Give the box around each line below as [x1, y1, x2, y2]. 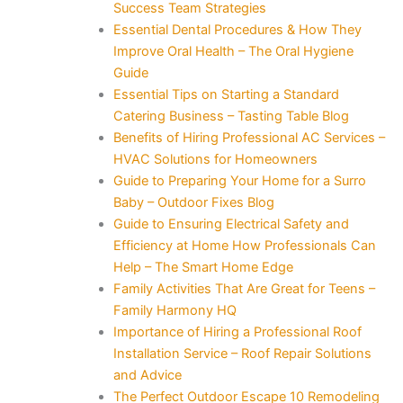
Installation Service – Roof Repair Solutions [112, 345, 372, 362]
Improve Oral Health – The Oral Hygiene [112, 42, 354, 59]
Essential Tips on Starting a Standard [112, 85, 339, 103]
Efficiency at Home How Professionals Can [112, 237, 376, 254]
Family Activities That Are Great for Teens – [112, 280, 375, 297]
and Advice [112, 366, 182, 383]
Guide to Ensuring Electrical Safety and [112, 215, 349, 232]
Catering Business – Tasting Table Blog [112, 107, 349, 124]
